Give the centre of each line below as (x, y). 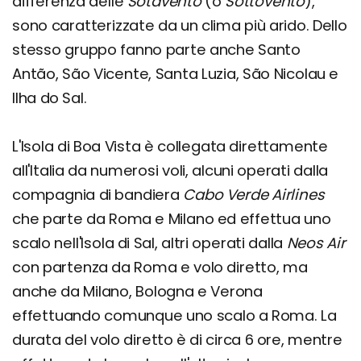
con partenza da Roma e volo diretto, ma (160, 267)
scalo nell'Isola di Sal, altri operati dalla (149, 243)
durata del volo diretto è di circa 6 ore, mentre (177, 340)
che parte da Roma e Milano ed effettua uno (172, 219)
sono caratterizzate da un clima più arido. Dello (180, 25)
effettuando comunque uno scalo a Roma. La (174, 315)
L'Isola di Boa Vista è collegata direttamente (170, 146)
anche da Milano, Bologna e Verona (137, 291)
